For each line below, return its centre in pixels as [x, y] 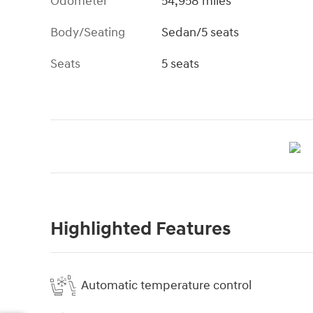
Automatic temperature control [166, 285]
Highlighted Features [140, 229]
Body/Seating [88, 32]
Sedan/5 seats [201, 32]
